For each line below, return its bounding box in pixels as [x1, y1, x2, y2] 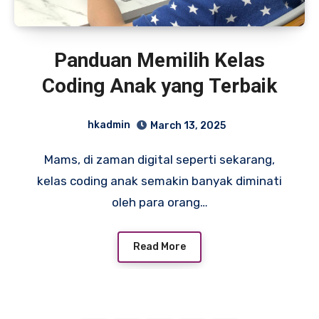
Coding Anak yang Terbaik [42, 74, 277, 98]
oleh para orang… [111, 194, 208, 209]
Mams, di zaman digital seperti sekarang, [44, 152, 53, 167]
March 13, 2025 [150, 119, 226, 132]
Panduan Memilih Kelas [54, 48, 265, 73]
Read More [133, 240, 186, 253]
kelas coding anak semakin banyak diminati [37, 173, 282, 188]
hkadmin [88, 119, 130, 132]
